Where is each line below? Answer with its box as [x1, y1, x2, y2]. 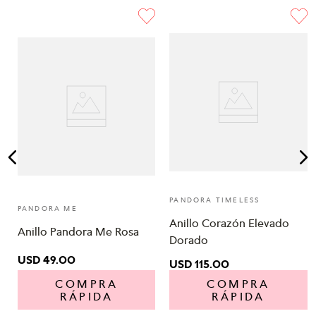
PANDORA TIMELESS [169, 195, 260, 205]
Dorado [169, 233, 209, 248]
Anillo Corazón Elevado [169, 216, 290, 231]
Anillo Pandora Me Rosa [17, 224, 139, 239]
